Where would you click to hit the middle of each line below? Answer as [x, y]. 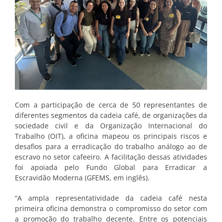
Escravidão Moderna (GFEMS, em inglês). [82, 178]
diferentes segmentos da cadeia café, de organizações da [111, 115]
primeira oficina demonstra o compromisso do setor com [111, 209]
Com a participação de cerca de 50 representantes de [111, 105]
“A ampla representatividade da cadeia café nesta [111, 198]
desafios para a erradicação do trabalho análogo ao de [111, 147]
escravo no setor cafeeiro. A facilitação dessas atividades [111, 157]
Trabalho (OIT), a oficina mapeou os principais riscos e [111, 136]
